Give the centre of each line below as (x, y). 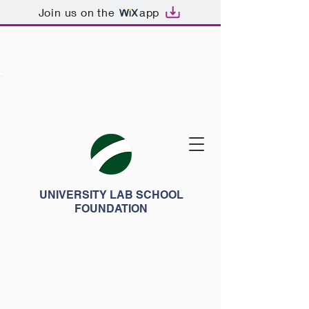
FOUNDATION (111, 209)
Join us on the (77, 12)
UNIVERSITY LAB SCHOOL (111, 195)
